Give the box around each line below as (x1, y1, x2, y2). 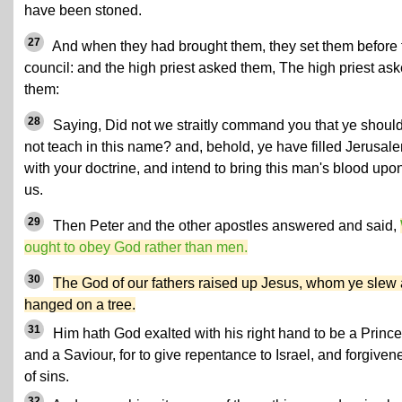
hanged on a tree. (24, 297, 135, 313)
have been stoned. (24, 3, 142, 19)
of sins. (24, 369, 69, 385)
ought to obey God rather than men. (24, 240, 248, 256)
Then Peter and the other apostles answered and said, (49, 218, 400, 234)
